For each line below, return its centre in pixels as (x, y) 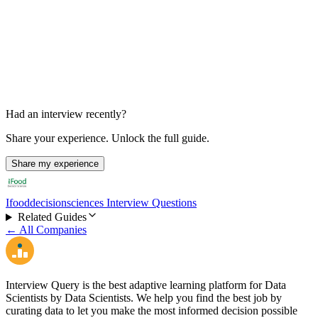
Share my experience (55, 164)
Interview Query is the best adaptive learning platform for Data (146, 285)
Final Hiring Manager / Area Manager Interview (147, 11)
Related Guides (52, 217)
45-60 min (29, 39)
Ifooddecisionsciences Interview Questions (101, 203)
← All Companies (46, 230)
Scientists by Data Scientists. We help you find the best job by (144, 298)
